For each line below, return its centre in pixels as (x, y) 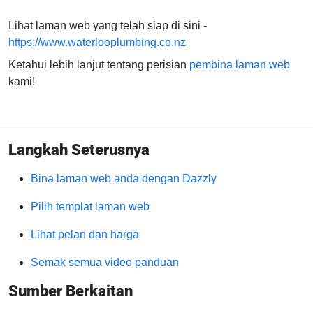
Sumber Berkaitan (71, 291)
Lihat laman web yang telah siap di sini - (108, 26)
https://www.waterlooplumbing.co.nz (97, 42)
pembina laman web (240, 65)
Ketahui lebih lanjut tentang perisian (99, 65)
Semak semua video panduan (105, 262)
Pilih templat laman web (90, 206)
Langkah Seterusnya (79, 150)
